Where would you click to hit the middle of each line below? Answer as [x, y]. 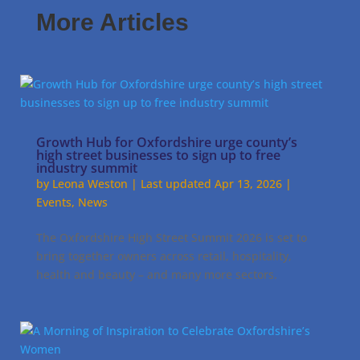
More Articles [112, 22]
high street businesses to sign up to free [158, 155]
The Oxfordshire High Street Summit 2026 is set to [171, 237]
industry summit [86, 168]
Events [53, 202]
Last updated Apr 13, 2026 [211, 184]
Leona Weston [90, 184]
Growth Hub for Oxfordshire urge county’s [166, 142]
